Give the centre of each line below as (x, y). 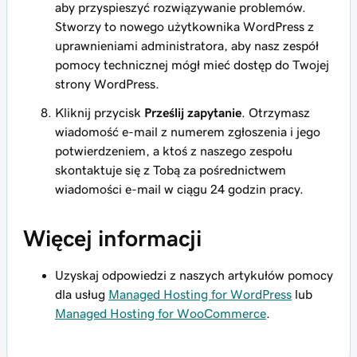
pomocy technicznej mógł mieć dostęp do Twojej (192, 65)
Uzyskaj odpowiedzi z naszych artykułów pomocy (194, 275)
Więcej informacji (112, 239)
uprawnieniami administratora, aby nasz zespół (187, 46)
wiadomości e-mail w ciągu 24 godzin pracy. (179, 189)
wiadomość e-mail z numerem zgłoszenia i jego (188, 132)
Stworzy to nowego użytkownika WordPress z (184, 27)
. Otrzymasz (276, 113)
